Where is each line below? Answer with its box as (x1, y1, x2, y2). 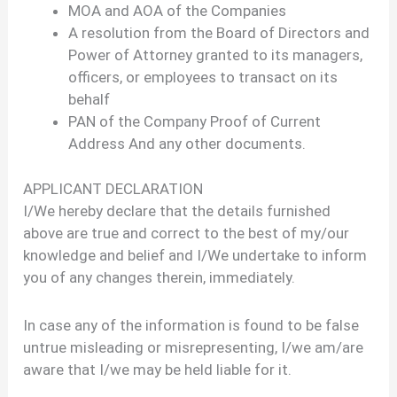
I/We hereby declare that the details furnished (23, 201, 331, 220)
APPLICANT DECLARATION (23, 179, 204, 198)
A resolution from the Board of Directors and (68, 24, 370, 43)
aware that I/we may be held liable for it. (23, 360, 292, 378)
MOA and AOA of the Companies (68, 2, 287, 20)
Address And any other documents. (68, 135, 307, 153)
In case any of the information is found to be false (23, 315, 360, 334)
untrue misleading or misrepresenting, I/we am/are (23, 338, 364, 356)
